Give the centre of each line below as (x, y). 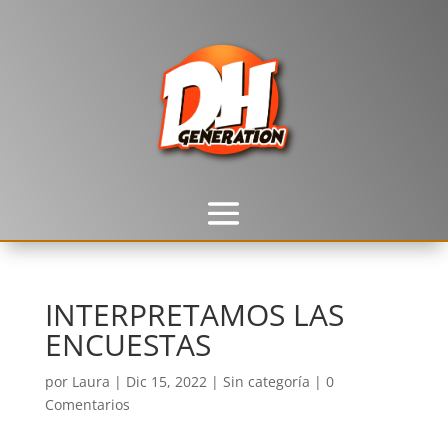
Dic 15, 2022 (166, 381)
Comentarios (87, 404)
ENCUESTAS (127, 344)
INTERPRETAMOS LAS (194, 314)
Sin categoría (266, 381)
